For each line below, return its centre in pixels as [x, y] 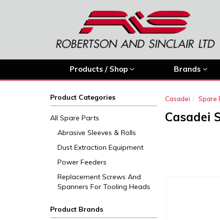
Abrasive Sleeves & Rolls [97, 133]
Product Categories [83, 97]
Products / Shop [100, 69]
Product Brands [77, 209]
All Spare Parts [75, 118]
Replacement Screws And [99, 177]
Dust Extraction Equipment [100, 147]
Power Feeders [82, 162]
